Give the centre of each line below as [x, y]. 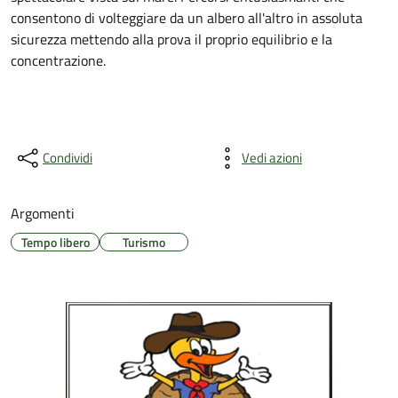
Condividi [68, 158]
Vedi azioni [272, 158]
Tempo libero [55, 242]
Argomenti [43, 213]
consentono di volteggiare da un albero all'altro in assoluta [187, 18]
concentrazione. [58, 60]
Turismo [144, 242]
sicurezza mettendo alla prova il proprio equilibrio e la [171, 39]
